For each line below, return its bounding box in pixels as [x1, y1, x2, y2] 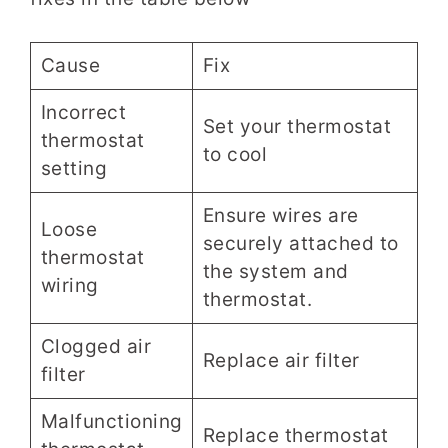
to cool [202, 142, 267, 166]
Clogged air [40, 334, 151, 358]
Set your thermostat [202, 114, 391, 138]
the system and [202, 259, 349, 283]
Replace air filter [202, 348, 360, 372]
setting [40, 156, 107, 180]
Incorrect [40, 100, 126, 124]
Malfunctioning [40, 409, 183, 433]
